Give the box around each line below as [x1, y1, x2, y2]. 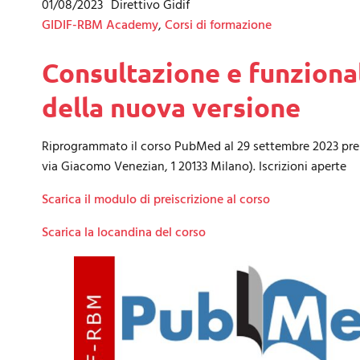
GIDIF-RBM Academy [42, 15, 158, 36]
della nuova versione [42, 91, 301, 124]
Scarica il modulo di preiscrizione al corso [42, 190, 270, 211]
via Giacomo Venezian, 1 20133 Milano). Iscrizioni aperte [42, 157, 346, 178]
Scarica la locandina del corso [42, 223, 206, 243]
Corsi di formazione [165, 15, 272, 36]
